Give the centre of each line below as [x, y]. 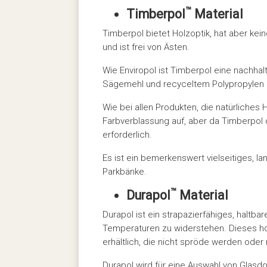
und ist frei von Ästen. [146, 47]
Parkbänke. [125, 171]
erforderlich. [127, 134]
